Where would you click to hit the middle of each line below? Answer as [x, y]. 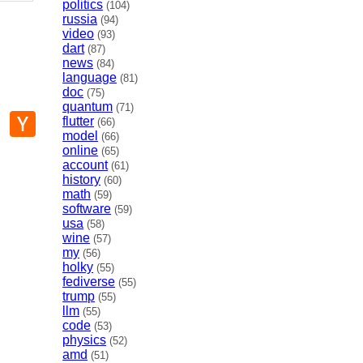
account [85, 165]
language [90, 78]
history [82, 180]
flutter [79, 122]
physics [85, 340]
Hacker [56, 117]
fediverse [89, 282]
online [81, 151]
